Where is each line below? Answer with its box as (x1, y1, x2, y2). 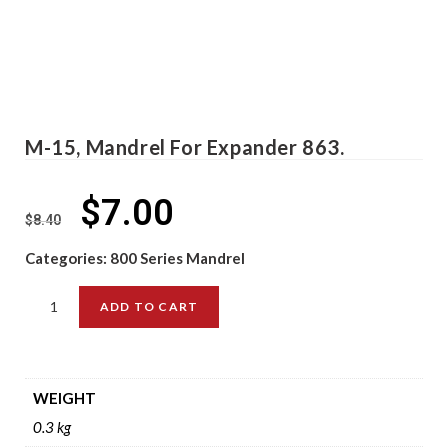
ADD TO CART (100, 299, 199, 314)
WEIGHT (32, 388, 96, 407)
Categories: (25, 249, 110, 267)
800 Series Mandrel (110, 249, 245, 267)
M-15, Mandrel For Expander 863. (25, 135, 345, 159)
